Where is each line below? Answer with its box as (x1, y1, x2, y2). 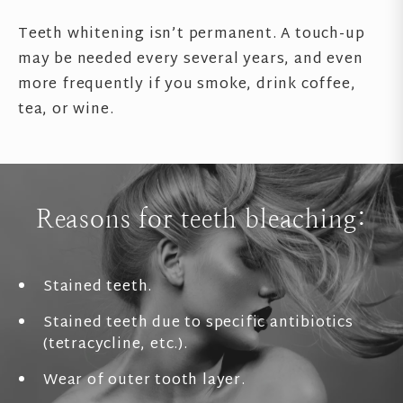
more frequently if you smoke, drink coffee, (18, 72, 356, 98)
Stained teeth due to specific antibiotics (43, 310, 354, 336)
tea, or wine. (18, 97, 114, 123)
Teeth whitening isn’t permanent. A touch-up (18, 22, 365, 48)
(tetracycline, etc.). (43, 332, 188, 358)
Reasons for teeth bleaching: (35, 204, 368, 233)
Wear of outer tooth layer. (43, 368, 246, 394)
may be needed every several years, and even (18, 47, 363, 73)
